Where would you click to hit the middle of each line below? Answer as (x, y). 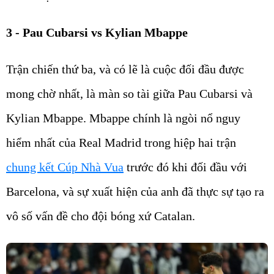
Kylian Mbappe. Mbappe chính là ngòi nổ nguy (123, 118)
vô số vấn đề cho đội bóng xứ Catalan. (101, 216)
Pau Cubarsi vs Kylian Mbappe (105, 32)
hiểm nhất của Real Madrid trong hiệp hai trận (121, 142)
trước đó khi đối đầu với (185, 167)
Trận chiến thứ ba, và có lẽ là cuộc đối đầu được (125, 69)
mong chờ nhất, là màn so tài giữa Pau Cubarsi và (129, 93)
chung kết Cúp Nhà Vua (65, 167)
